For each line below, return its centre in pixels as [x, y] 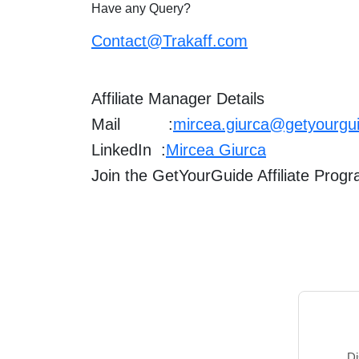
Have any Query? [141, 8]
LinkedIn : [129, 150]
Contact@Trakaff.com [169, 41]
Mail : [132, 124]
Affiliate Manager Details [178, 99]
